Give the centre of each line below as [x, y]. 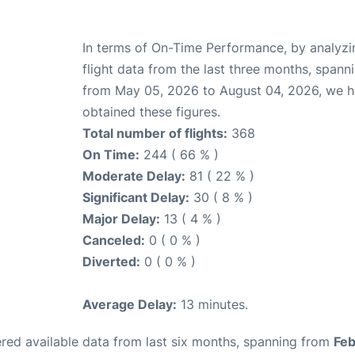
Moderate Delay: [134, 176]
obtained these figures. [151, 112]
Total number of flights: [155, 134]
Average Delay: [130, 305]
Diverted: [111, 262]
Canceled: [114, 240]
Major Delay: [121, 219]
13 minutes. [212, 305]
